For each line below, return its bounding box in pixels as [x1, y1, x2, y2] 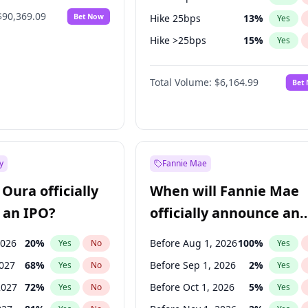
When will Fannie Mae [150, 181, 300, 200]
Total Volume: [150, 76, 212, 89]
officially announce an [150, 203, 300, 222]
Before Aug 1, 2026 [150, 236, 238, 250]
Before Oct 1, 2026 [150, 280, 235, 294]
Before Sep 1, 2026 [150, 258, 236, 272]
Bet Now [74, 11, 104, 21]
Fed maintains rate [150, 56, 237, 69]
